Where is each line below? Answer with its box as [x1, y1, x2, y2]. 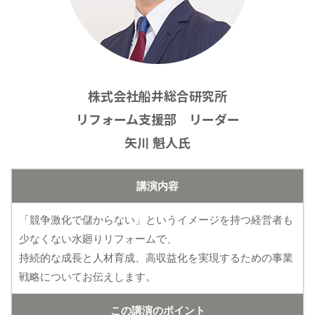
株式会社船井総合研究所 [88, 86, 227, 105]
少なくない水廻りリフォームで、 [19, 232, 177, 245]
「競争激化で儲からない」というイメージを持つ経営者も [19, 213, 293, 226]
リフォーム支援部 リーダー [75, 110, 240, 129]
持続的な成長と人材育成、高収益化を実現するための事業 [19, 251, 293, 264]
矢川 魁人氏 [124, 133, 191, 152]
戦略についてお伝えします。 [19, 270, 156, 283]
